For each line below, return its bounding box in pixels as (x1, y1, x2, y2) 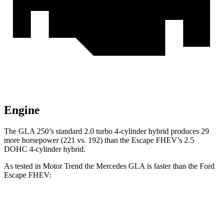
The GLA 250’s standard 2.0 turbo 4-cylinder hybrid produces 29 (4, 127, 209, 136)
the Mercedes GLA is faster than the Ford (83, 162, 215, 171)
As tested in (4, 162, 43, 171)
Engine (4, 104, 40, 117)
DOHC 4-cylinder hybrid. (4, 145, 86, 154)
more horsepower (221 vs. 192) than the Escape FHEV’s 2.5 (4, 136, 194, 145)
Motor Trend (43, 162, 83, 171)
